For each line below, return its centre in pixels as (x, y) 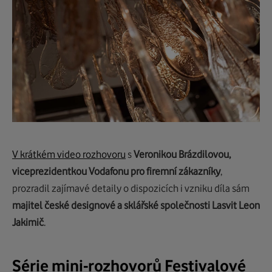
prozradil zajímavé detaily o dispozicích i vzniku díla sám (131, 189)
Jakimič (28, 223)
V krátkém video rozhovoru (69, 155)
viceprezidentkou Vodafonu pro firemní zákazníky (116, 172)
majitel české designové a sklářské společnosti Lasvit (124, 206)
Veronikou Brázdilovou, (182, 155)
